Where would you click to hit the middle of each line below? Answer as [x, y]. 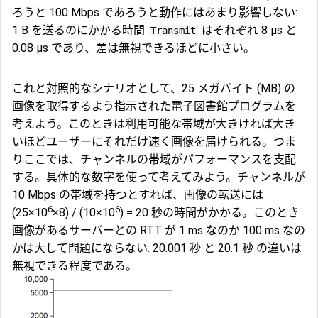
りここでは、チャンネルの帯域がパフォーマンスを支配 [154, 159]
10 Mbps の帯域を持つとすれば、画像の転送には [138, 194]
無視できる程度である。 [75, 265]
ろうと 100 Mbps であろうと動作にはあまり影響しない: [155, 12]
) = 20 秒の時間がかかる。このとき [209, 212]
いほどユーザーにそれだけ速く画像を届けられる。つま [154, 141]
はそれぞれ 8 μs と [248, 30]
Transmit [173, 30]
